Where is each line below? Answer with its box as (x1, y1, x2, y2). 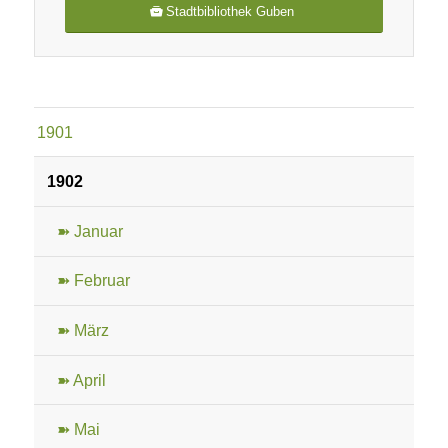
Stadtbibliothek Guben (166, 3, 295, 19)
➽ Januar (56, 222, 123, 240)
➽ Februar (56, 272, 130, 290)
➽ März (56, 321, 109, 339)
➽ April (56, 371, 106, 389)
